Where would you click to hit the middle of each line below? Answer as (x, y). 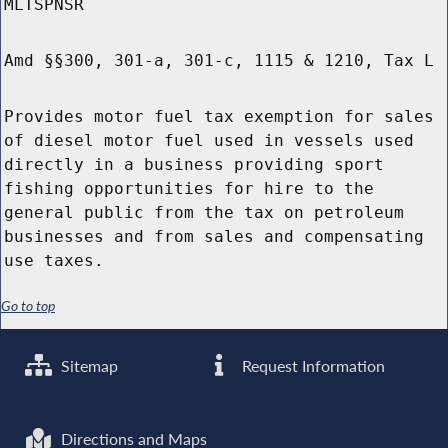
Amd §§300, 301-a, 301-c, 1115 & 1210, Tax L (219, 61)
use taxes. (54, 261)
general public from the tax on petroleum (204, 213)
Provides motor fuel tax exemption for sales (219, 117)
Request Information (312, 365)
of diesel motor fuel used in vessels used (209, 141)
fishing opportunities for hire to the (189, 189)
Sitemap (88, 365)
